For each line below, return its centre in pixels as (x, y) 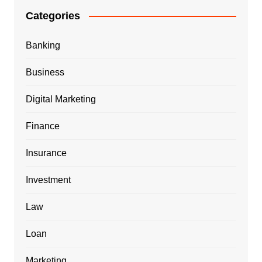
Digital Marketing (61, 99)
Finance (42, 126)
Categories (53, 15)
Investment (48, 180)
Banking (43, 45)
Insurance (46, 153)
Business (45, 72)
